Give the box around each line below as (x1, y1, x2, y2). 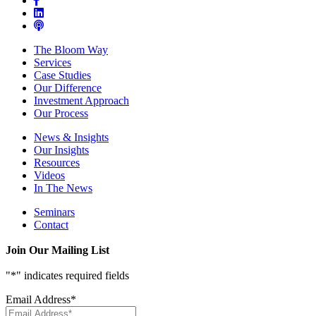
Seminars (34, 206, 75, 219)
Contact (34, 219, 68, 231)
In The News (34, 182, 92, 195)
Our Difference (34, 82, 102, 95)
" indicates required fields (16, 269, 129, 282)
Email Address (6, 293, 71, 306)
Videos (34, 169, 65, 182)
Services (34, 56, 71, 69)
